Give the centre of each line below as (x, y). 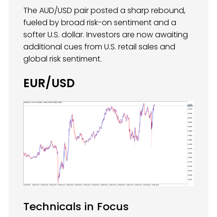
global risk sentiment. (62, 59)
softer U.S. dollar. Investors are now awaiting (106, 35)
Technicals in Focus (76, 206)
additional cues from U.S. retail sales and (99, 47)
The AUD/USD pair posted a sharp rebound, (104, 10)
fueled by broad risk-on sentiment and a (100, 23)
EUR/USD (49, 83)
